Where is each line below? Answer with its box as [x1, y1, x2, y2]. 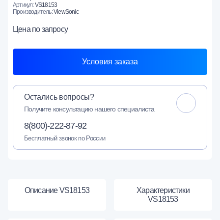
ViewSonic [54, 8, 79, 15]
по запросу [32, 25, 68, 33]
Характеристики [137, 186, 190, 194]
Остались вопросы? [24, 92, 94, 101]
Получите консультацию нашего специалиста [24, 105, 154, 113]
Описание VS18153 [24, 186, 90, 194]
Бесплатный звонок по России [24, 134, 106, 142]
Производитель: [13, 8, 54, 15]
